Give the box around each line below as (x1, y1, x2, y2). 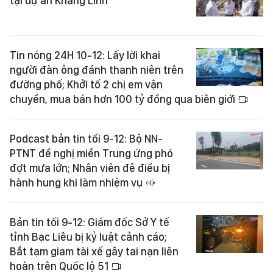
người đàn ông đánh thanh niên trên (10, 63, 183, 76)
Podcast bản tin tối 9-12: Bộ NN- (10, 132, 163, 145)
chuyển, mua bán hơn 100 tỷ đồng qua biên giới (10, 93, 238, 105)
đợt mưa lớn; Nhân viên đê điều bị (10, 161, 170, 174)
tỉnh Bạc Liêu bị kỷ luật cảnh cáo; (10, 230, 167, 243)
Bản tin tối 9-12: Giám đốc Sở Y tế (10, 216, 169, 229)
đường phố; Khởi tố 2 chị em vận (10, 78, 163, 91)
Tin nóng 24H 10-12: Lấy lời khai (10, 49, 160, 62)
